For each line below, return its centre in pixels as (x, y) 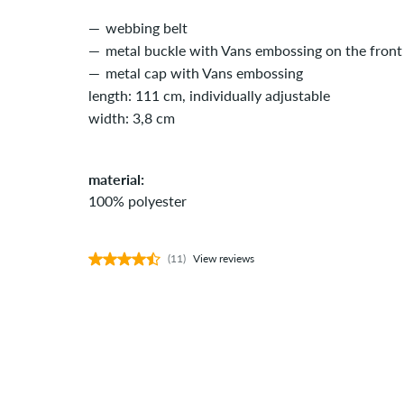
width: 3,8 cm (132, 118)
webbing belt (147, 28)
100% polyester (138, 201)
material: (116, 179)
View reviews (224, 258)
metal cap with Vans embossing (204, 73)
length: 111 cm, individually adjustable (209, 95)
